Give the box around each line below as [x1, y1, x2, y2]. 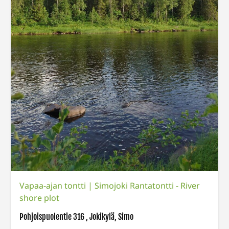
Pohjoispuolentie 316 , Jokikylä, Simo [19, 212, 134, 222]
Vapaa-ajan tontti [19, 180, 88, 192]
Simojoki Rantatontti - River [95, 180, 200, 192]
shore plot [19, 192, 60, 204]
